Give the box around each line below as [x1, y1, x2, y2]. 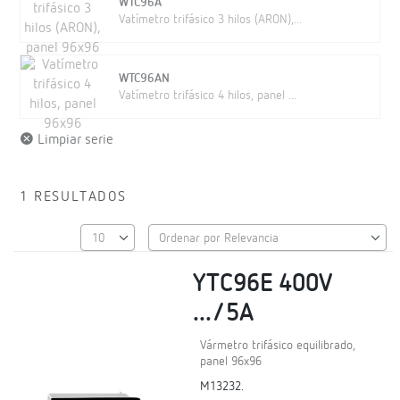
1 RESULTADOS [20, 190, 127, 204]
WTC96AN [118, 72, 170, 85]
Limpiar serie [34, 133, 113, 147]
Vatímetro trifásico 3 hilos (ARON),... [118, 13, 302, 26]
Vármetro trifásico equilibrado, [200, 339, 356, 353]
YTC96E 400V [193, 271, 332, 297]
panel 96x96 [200, 355, 262, 369]
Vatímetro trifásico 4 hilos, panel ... [118, 89, 296, 102]
